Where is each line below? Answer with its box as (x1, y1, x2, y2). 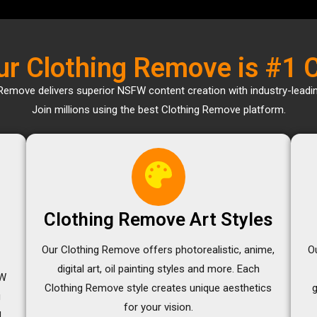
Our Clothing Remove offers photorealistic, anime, (42, 243, 275, 256)
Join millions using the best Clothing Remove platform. (31, 103, 286, 116)
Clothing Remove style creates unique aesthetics (45, 281, 272, 294)
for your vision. (123, 300, 193, 313)
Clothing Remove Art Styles (44, 208, 273, 230)
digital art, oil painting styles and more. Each (57, 262, 260, 275)
